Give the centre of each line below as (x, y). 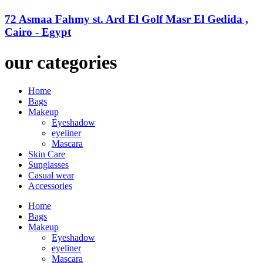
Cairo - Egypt (38, 32)
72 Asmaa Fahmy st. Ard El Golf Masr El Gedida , (127, 19)
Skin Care (47, 154)
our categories (61, 62)
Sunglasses (48, 165)
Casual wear (51, 176)
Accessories (50, 186)
